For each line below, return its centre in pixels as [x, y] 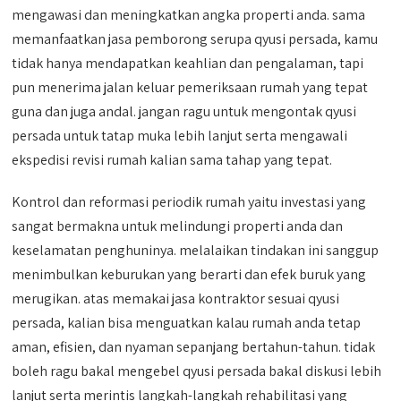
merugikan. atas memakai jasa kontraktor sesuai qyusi [176, 298]
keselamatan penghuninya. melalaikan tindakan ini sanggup [196, 250]
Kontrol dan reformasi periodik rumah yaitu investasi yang [189, 201]
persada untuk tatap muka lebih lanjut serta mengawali [180, 135]
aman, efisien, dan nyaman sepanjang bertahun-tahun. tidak [194, 346]
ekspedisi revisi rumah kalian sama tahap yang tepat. [172, 159]
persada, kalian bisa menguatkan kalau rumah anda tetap [187, 322]
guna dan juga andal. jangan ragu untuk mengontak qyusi [184, 111]
